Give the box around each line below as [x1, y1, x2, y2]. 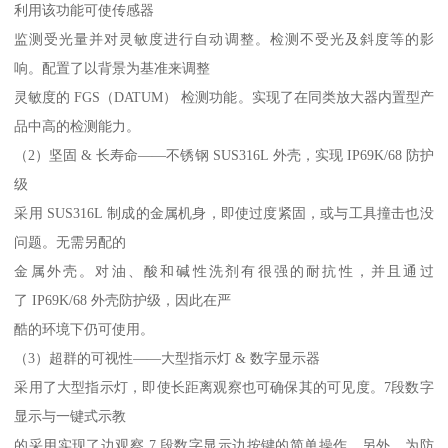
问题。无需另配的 [14, 233, 127, 250]
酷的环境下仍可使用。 [14, 320, 155, 337]
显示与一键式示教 [14, 407, 127, 424]
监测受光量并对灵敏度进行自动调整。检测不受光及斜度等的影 [14, 30, 434, 47]
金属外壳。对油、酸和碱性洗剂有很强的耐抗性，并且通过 [14, 262, 434, 279]
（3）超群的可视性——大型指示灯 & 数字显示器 [14, 349, 321, 366]
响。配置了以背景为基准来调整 [14, 59, 211, 76]
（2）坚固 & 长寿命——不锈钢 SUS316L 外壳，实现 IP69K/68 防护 [14, 146, 434, 163]
